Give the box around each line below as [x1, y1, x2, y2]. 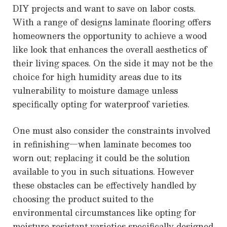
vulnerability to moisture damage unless [13, 84, 178, 98]
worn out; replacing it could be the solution [13, 150, 190, 165]
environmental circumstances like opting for [13, 205, 196, 219]
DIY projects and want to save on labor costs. [13, 2, 196, 16]
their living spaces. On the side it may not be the [13, 56, 213, 70]
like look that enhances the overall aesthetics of [13, 43, 207, 57]
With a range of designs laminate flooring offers [13, 15, 211, 29]
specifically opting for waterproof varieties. [13, 97, 190, 111]
